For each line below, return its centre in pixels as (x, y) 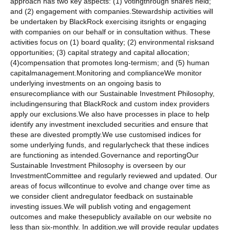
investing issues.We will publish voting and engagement (100, 207)
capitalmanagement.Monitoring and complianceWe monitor (106, 73)
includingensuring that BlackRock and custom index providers (110, 104)
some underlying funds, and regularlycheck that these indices (110, 145)
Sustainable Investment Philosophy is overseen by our (98, 166)
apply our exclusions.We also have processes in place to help (110, 114)
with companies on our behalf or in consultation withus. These (110, 32)
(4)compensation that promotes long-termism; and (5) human (110, 63)
